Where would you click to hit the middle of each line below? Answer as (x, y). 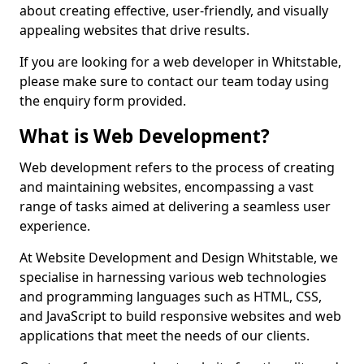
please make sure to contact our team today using (174, 81)
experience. (55, 226)
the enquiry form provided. (103, 101)
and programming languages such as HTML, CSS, (171, 297)
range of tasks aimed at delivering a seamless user (175, 206)
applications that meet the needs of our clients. (165, 336)
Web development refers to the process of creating (177, 167)
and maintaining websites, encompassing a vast (167, 187)
